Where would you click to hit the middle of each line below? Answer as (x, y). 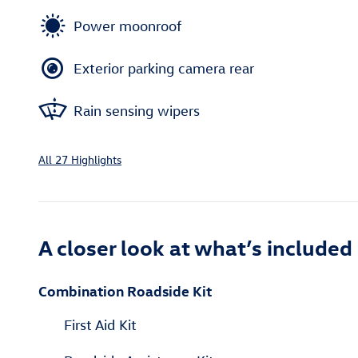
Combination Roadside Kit (125, 291)
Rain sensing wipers (137, 110)
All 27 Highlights (80, 160)
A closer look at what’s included (195, 247)
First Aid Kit (100, 325)
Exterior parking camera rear (164, 68)
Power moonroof (128, 26)
